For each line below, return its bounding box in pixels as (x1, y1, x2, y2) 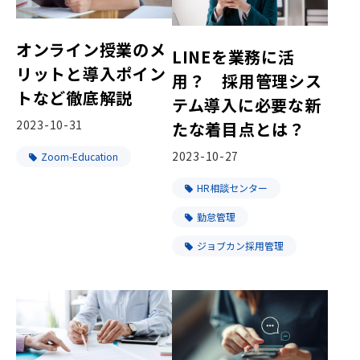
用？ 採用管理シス (172, 68, 322, 92)
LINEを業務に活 (172, 44, 295, 68)
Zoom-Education (41, 149, 118, 164)
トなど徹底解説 (16, 86, 133, 110)
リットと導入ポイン (16, 62, 166, 86)
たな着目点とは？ (172, 117, 305, 141)
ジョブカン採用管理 (197, 238, 284, 252)
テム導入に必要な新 (172, 92, 321, 117)
